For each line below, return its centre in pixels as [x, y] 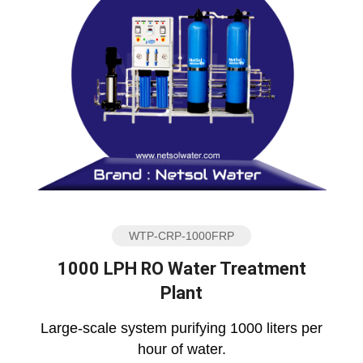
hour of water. [181, 350]
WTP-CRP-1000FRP [181, 236]
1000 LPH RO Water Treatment [181, 269]
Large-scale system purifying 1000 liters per [181, 329]
